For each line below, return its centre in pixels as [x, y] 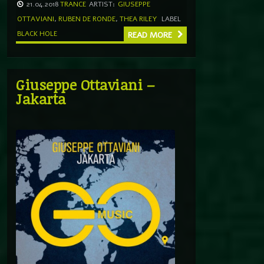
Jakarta [41, 98]
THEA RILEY [138, 19]
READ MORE [151, 35]
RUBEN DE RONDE [87, 19]
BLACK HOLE [37, 33]
